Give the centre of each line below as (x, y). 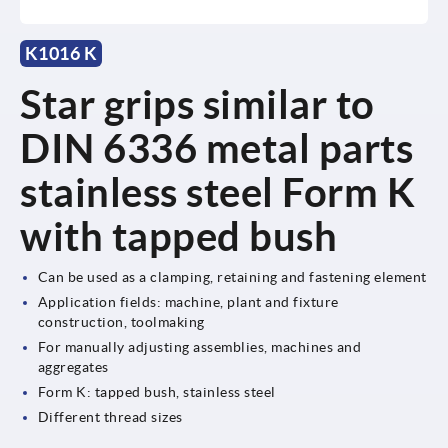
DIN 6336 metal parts (216, 148)
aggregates (73, 366)
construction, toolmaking (121, 321)
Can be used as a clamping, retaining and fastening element (232, 276)
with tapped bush (178, 236)
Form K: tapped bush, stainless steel (156, 391)
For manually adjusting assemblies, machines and (199, 346)
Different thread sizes (110, 416)
